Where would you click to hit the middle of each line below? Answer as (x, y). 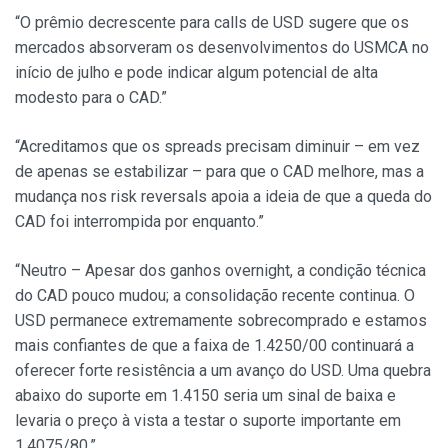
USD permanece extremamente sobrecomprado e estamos (221, 321)
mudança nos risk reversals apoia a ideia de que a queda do (223, 197)
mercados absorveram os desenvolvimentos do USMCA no (222, 48)
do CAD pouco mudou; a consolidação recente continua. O (215, 296)
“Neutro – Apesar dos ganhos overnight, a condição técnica (220, 271)
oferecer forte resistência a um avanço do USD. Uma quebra (223, 371)
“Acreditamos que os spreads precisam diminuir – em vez (217, 147)
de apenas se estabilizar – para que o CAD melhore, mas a (219, 172)
